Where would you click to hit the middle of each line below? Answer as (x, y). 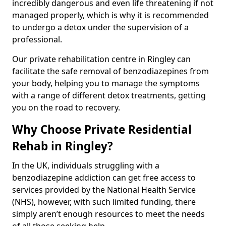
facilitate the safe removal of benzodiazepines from (110, 71)
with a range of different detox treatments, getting (109, 95)
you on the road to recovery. (66, 107)
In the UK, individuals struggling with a (86, 165)
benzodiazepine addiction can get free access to (104, 177)
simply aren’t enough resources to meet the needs (108, 214)
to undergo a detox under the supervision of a (100, 27)
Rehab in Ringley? (63, 146)
